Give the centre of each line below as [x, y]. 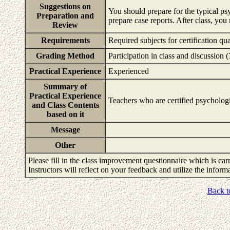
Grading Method [65, 56]
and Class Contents [65, 105]
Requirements [65, 40]
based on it [65, 114]
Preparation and [65, 16]
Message [65, 130]
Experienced [131, 71]
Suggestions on [65, 6]
